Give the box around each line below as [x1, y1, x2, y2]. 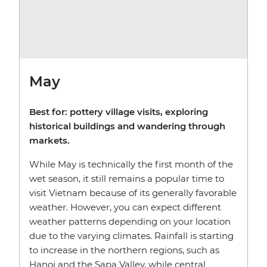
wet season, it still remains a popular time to [29, 173, 224, 185]
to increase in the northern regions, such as [29, 244, 219, 256]
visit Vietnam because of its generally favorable [29, 187, 237, 199]
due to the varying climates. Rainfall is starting [29, 230, 234, 242]
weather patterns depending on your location [29, 216, 231, 228]
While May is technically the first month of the [29, 159, 233, 170]
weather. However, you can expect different [29, 201, 221, 213]
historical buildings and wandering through [29, 120, 225, 132]
